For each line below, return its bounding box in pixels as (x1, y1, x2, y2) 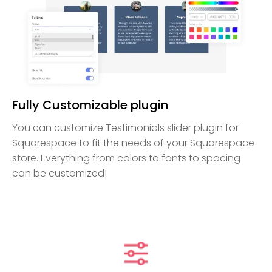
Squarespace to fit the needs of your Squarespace (12, 135, 254, 150)
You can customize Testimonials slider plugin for (12, 120, 239, 135)
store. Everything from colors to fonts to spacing (12, 151, 240, 165)
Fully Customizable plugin (12, 96, 168, 114)
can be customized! (12, 166, 107, 180)
